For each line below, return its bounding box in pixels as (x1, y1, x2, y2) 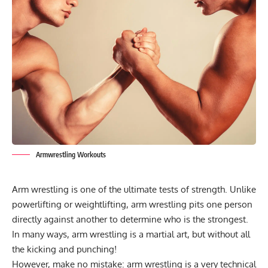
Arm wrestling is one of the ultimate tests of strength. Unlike (12, 184, 256, 196)
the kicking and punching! (12, 243, 117, 255)
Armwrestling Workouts (36, 150, 106, 160)
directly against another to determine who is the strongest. (12, 214, 248, 226)
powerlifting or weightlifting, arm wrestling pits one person (12, 199, 252, 211)
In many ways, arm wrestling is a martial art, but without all (12, 229, 250, 240)
